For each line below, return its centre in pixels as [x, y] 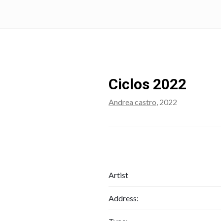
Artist [118, 175]
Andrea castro [132, 102]
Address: [124, 198]
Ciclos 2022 [147, 84]
